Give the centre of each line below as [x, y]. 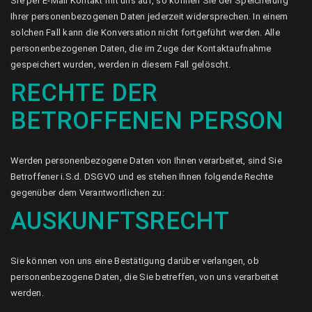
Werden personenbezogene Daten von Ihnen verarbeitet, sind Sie [146, 161]
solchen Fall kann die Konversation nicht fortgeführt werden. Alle [145, 32]
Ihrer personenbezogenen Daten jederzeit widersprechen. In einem [149, 16]
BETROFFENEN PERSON [147, 121]
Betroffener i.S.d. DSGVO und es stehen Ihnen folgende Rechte [142, 177]
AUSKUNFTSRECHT [120, 221]
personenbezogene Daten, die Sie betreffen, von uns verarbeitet [145, 277]
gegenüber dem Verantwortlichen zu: [87, 193]
